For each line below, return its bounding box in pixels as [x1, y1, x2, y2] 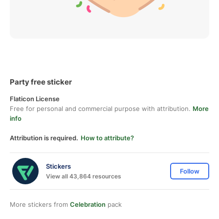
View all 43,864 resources [46, 172, 121, 180]
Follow [180, 167, 199, 175]
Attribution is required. [10, 134, 78, 142]
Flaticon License [10, 95, 60, 103]
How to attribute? [81, 134, 134, 142]
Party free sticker [10, 77, 72, 87]
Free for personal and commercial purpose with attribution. [10, 105, 193, 112]
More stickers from [10, 200, 70, 208]
